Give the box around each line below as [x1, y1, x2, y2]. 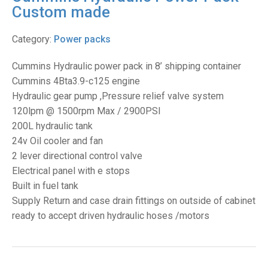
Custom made [12, 3, 110, 22]
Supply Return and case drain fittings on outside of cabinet [12, 195, 255, 207]
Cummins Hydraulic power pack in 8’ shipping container [12, 60, 241, 72]
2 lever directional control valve [12, 150, 142, 162]
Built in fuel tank [12, 180, 78, 192]
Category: [12, 33, 54, 45]
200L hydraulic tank [12, 120, 93, 132]
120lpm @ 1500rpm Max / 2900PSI [12, 105, 161, 117]
